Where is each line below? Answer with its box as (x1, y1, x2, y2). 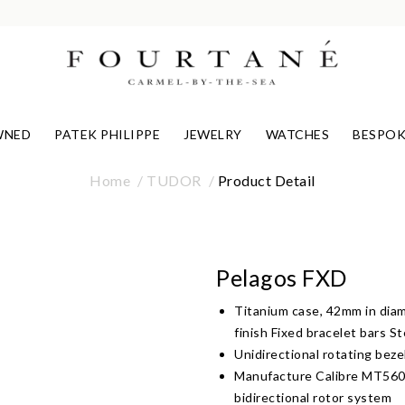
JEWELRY (184, 127, 242, 143)
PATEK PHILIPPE (54, 127, 161, 143)
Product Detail (217, 171, 316, 189)
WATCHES (265, 127, 330, 143)
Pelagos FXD (216, 263, 347, 291)
